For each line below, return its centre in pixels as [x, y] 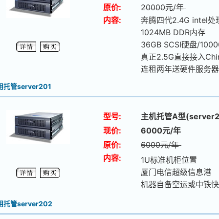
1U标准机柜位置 [169, 160]
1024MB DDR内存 [173, 32]
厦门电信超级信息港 [176, 172]
